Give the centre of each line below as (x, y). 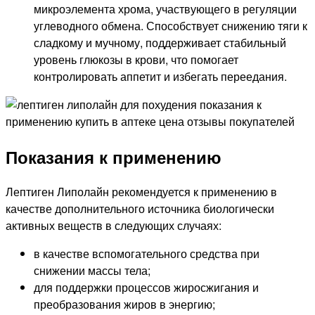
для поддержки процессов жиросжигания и (146, 288)
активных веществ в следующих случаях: (114, 226)
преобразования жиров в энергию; (124, 304)
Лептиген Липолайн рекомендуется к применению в (141, 192)
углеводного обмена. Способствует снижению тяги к (171, 26)
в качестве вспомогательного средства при (147, 254)
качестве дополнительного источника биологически (140, 209)
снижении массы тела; (92, 271)
